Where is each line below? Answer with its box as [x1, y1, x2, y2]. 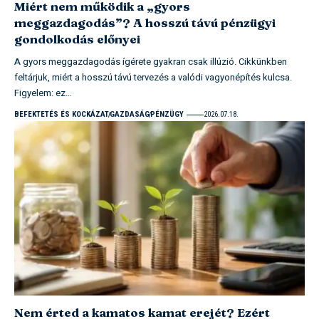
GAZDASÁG [110, 110, 150, 120]
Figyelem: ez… [14, 86, 72, 100]
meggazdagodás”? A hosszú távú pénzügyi [14, 15, 276, 31]
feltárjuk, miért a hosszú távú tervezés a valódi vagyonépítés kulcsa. [14, 70, 292, 85]
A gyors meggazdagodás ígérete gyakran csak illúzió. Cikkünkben [14, 55, 287, 69]
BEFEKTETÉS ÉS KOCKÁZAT [14, 110, 109, 120]
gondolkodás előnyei [14, 31, 140, 47]
